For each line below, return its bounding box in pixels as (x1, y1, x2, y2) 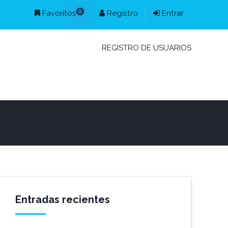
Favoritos (40, 9, 76, 18)
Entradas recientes (15, 193, 110, 206)
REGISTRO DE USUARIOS (101, 43, 191, 52)
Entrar (159, 9, 184, 18)
